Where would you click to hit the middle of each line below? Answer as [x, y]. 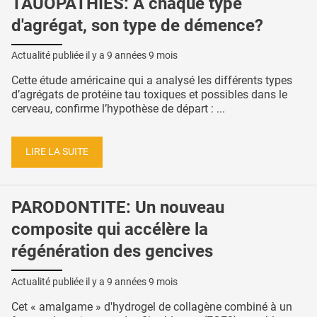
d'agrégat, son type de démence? [137, 25]
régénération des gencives [112, 251]
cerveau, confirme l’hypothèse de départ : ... [118, 109]
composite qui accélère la [110, 229]
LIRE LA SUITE [57, 152]
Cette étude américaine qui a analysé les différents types [152, 81]
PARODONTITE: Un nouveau [118, 207]
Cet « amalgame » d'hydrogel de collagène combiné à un [152, 306]
